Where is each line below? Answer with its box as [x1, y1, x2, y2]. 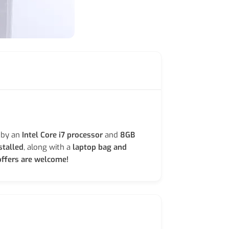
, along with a [24, 142, 73, 152]
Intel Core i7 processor [22, 130, 103, 140]
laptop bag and [73, 142, 127, 152]
